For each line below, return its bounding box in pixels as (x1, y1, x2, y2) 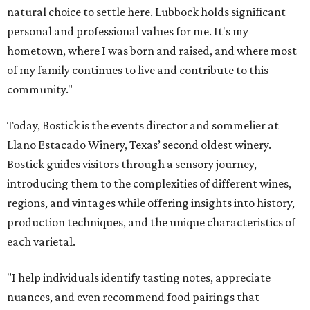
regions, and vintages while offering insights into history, (7, 196, 295, 210)
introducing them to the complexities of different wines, (7, 176, 291, 191)
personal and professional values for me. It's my (7, 24, 248, 39)
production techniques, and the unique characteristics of (7, 215, 295, 230)
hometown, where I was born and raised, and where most (7, 44, 297, 58)
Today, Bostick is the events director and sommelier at (7, 118, 279, 133)
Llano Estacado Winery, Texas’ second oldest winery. (7, 138, 271, 152)
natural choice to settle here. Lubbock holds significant (7, 5, 286, 19)
